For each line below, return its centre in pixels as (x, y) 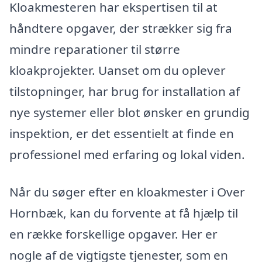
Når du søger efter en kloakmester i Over (127, 192)
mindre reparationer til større (95, 49)
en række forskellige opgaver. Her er (113, 234)
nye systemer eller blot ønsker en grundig (130, 112)
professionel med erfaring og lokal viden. (127, 154)
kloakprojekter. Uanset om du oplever (118, 70)
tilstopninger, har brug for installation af (125, 91)
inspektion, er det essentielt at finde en (122, 133)
